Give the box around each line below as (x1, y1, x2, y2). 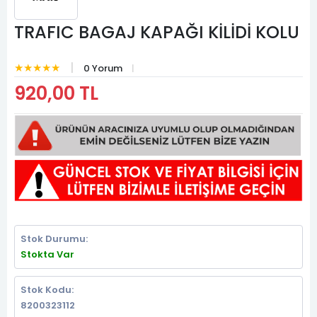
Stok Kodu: (21, 283, 74, 296)
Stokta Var (21, 248, 74, 261)
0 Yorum (83, 62, 122, 75)
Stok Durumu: (21, 232, 88, 246)
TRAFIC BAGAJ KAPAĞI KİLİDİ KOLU (14, 21, 299, 44)
